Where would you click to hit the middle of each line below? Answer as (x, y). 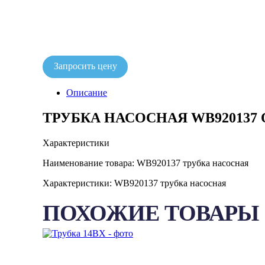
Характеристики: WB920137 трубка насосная (134, 183)
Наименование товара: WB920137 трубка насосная (146, 163)
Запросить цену (85, 66)
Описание (87, 92)
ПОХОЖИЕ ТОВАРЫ (151, 213)
